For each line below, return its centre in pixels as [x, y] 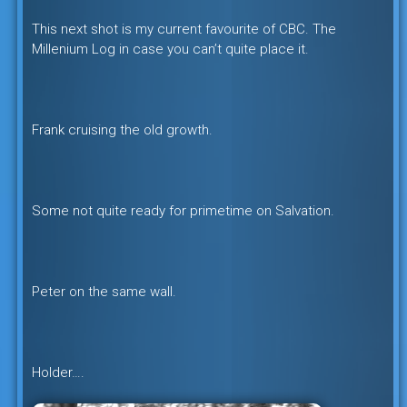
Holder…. [58, 372]
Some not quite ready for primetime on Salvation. [183, 211]
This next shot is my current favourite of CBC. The [184, 29]
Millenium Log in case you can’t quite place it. [170, 49]
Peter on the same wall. [104, 292]
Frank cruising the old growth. [122, 130]
